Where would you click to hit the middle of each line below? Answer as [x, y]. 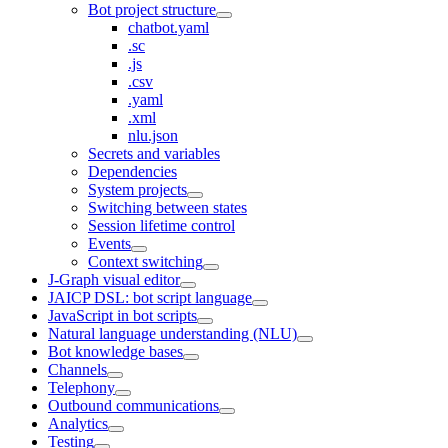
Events [109, 243]
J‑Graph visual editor [114, 279]
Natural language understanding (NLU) [172, 333]
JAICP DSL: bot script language [150, 297]
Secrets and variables [154, 153]
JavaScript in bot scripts [122, 315]
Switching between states [167, 207]
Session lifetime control [161, 225]
